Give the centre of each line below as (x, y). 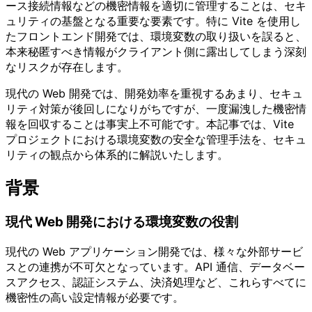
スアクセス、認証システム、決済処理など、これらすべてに (156, 282)
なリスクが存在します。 (67, 67)
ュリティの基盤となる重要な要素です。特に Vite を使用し (153, 21)
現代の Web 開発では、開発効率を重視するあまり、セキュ (154, 94)
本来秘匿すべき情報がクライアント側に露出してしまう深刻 (156, 52)
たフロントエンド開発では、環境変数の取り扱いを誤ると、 (156, 37)
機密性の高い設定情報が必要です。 (95, 297)
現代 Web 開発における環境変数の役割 (122, 222)
